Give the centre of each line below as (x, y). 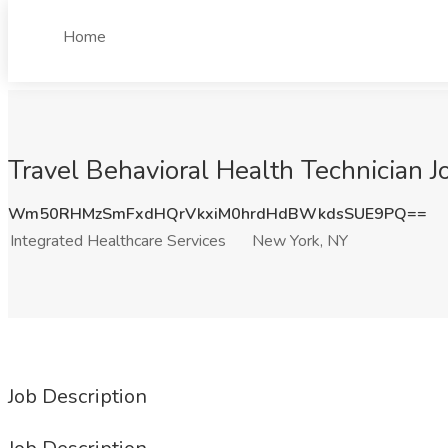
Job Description (77, 396)
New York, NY (300, 241)
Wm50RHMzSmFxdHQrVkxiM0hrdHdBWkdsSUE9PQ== (217, 214)
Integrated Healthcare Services (118, 241)
